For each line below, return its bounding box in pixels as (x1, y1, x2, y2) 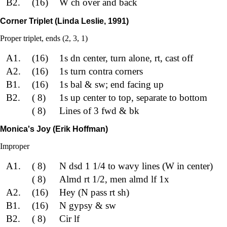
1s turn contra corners (59, 65, 143, 77)
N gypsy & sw (59, 200, 116, 211)
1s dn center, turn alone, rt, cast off (59, 52, 193, 63)
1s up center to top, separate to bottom (59, 92, 207, 103)
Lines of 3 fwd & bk (59, 105, 139, 116)
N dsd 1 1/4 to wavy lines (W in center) (59, 161, 213, 171)
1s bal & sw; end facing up (59, 79, 164, 90)
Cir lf (59, 213, 80, 224)
